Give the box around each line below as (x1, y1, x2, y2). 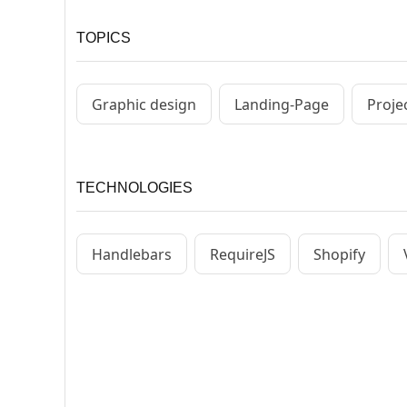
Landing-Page (234, 94, 329, 114)
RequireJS (210, 243, 275, 264)
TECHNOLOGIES (76, 180, 193, 196)
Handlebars (92, 243, 172, 264)
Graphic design (92, 94, 196, 114)
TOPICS (76, 30, 131, 46)
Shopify (313, 243, 365, 264)
